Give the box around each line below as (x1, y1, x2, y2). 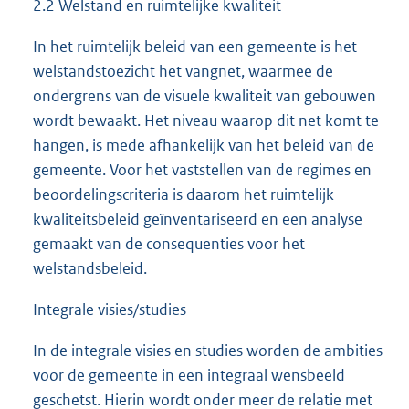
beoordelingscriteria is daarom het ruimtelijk (33, 184, 334, 204)
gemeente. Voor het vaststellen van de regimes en (33, 159, 372, 180)
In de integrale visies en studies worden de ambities (33, 340, 383, 361)
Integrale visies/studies (33, 299, 186, 320)
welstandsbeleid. (33, 257, 147, 278)
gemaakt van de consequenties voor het (33, 233, 305, 254)
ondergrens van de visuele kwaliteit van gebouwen (33, 85, 376, 106)
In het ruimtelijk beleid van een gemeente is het (33, 36, 357, 57)
